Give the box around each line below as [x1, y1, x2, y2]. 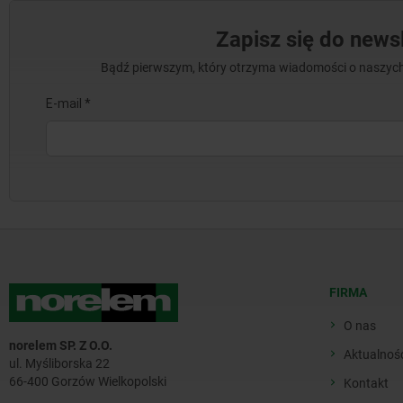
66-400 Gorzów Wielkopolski [9, 374, 166, 390]
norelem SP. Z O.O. [9, 338, 112, 354]
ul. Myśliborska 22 [9, 356, 110, 372]
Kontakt [344, 376, 389, 391]
